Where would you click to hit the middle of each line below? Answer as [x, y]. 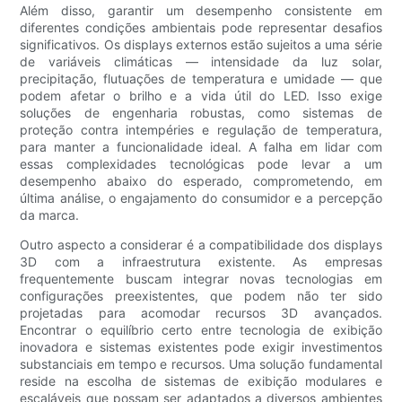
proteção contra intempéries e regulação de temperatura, [201, 130]
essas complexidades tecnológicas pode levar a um [201, 164]
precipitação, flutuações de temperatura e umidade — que [201, 79]
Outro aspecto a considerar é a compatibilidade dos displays [201, 245]
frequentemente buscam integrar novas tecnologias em [201, 279]
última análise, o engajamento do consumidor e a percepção [201, 198]
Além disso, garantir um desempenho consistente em [201, 11]
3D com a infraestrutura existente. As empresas [201, 262]
